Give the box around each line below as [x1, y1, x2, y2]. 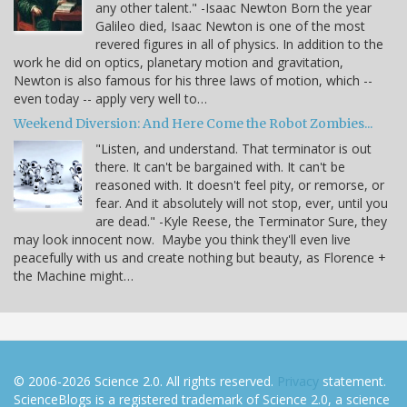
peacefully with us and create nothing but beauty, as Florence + [14, 249, 386, 267]
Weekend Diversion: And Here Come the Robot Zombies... [14, 115, 372, 133]
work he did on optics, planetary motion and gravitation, [14, 54, 343, 72]
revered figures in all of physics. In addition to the [95, 35, 383, 54]
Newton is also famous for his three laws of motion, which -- [14, 72, 372, 90]
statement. [319, 372, 386, 391]
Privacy [277, 372, 319, 391]
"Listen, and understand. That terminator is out [95, 140, 372, 158]
